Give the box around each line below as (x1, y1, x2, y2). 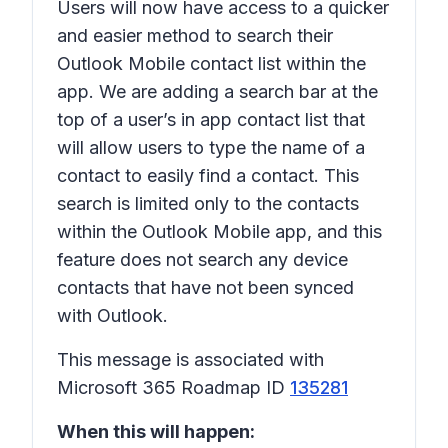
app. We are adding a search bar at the (57, 81, 378, 102)
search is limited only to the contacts (57, 193, 359, 214)
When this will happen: (57, 421, 255, 442)
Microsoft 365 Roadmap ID (57, 377, 290, 398)
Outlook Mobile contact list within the (57, 53, 366, 74)
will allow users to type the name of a (57, 137, 365, 158)
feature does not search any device (57, 249, 348, 270)
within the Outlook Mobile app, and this (57, 221, 382, 242)
